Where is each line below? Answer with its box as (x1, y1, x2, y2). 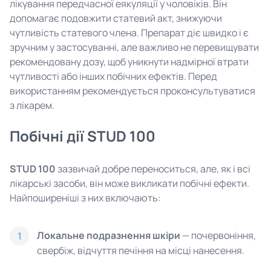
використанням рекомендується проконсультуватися (10, 84, 255, 97)
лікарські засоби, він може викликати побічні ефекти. (10, 177, 249, 190)
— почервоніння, (180, 229, 256, 242)
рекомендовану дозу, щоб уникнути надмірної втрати (10, 55, 249, 68)
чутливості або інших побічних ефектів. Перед (10, 70, 217, 83)
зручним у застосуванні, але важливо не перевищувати (10, 41, 259, 54)
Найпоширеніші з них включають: (10, 191, 161, 204)
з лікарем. (10, 99, 54, 112)
